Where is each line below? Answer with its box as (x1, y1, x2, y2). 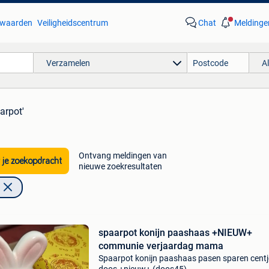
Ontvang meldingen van (78, 151, 167, 160)
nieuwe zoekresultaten (78, 162, 162, 171)
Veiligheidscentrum (37, 18, 108, 28)
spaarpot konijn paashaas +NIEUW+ (98, 227, 252, 238)
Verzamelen (46, 58, 90, 68)
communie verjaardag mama (98, 240, 223, 252)
